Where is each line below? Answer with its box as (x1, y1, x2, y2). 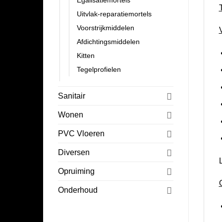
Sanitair (58, 92, 85, 101)
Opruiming (58, 167, 95, 176)
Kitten (77, 52, 95, 60)
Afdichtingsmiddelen (77, 38, 140, 46)
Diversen (58, 148, 90, 157)
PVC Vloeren (58, 129, 105, 138)
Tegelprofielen (77, 65, 121, 74)
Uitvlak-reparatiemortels (77, 10, 152, 18)
